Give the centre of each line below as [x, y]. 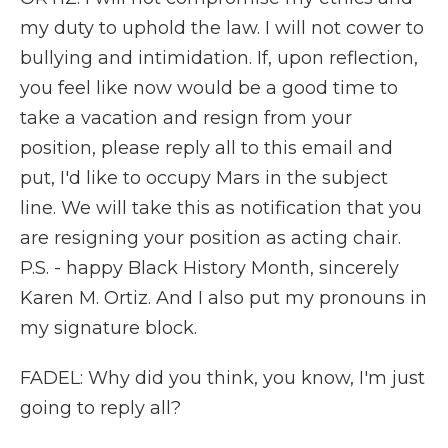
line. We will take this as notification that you [221, 208]
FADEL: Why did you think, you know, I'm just [222, 378]
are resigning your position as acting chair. [210, 238]
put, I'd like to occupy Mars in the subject [204, 178]
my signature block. [108, 328]
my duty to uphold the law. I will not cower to [222, 28]
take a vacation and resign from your [186, 118]
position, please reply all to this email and [206, 148]
